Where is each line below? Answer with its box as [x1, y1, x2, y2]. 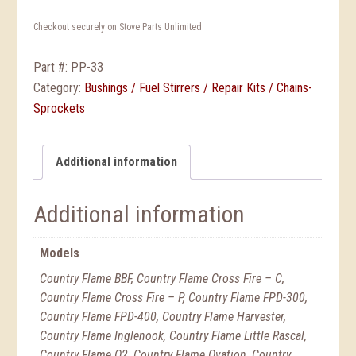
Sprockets [33, 101, 86, 117]
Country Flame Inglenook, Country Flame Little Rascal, [40, 328, 308, 344]
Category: [33, 80, 85, 96]
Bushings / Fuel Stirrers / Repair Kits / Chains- [84, 80, 313, 96]
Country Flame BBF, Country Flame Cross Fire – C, [40, 271, 285, 287]
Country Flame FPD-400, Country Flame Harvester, [40, 309, 287, 325]
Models [40, 246, 80, 261]
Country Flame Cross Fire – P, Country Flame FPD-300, [40, 290, 308, 306]
